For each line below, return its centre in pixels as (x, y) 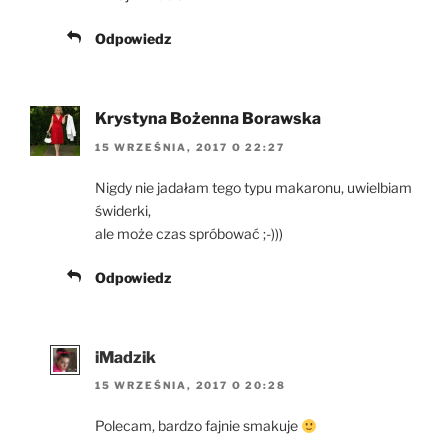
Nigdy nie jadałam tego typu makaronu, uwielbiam (253, 187)
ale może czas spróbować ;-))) (189, 233)
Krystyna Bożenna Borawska (208, 119)
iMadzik (125, 357)
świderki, (123, 210)
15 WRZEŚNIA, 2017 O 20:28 (190, 385)
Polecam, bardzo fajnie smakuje (198, 426)
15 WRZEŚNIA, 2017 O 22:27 (190, 146)
